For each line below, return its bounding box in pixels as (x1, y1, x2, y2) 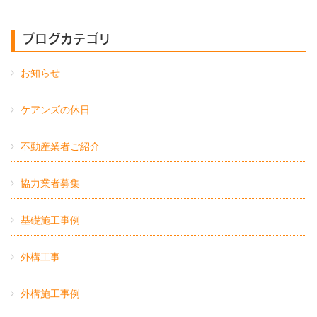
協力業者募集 (21, 177, 81, 189)
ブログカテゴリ (22, 30, 111, 47)
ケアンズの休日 (21, 103, 91, 115)
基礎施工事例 (21, 214, 81, 226)
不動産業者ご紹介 (21, 140, 100, 152)
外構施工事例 (21, 287, 81, 299)
